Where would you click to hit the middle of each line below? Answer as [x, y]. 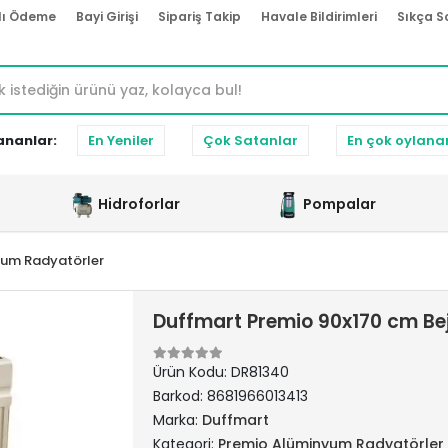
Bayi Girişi [107, 16]
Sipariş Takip [199, 16]
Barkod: [179, 396]
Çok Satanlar [250, 140]
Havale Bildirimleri [319, 16]
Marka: [177, 420]
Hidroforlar [139, 203]
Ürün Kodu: [191, 372]
